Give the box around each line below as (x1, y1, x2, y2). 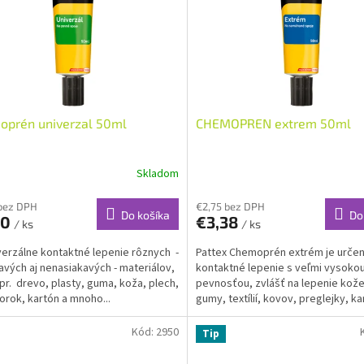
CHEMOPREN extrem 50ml (195, 115, 351, 131)
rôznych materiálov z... (195, 305, 305, 323)
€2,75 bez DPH (195, 199, 265, 213)
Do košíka (120, 207, 170, 222)
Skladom (136, 166, 179, 183)
